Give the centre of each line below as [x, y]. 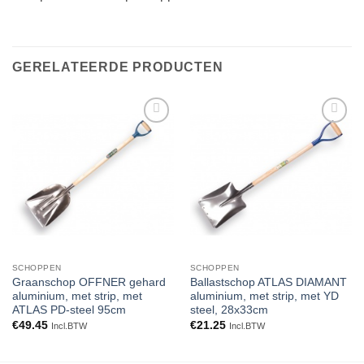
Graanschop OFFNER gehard [89, 283]
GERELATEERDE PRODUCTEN [118, 67]
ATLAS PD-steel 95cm [69, 310]
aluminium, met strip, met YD [264, 297]
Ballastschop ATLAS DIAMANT [268, 283]
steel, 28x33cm [229, 310]
